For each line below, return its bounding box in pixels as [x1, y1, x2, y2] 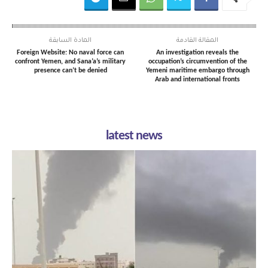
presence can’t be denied [33, 66, 107, 74]
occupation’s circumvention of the [148, 57, 247, 65]
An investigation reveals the [156, 48, 239, 56]
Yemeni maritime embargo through [145, 66, 249, 74]
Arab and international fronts [155, 75, 240, 83]
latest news [106, 129, 162, 143]
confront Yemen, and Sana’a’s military [15, 57, 126, 65]
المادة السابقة [49, 36, 92, 44]
